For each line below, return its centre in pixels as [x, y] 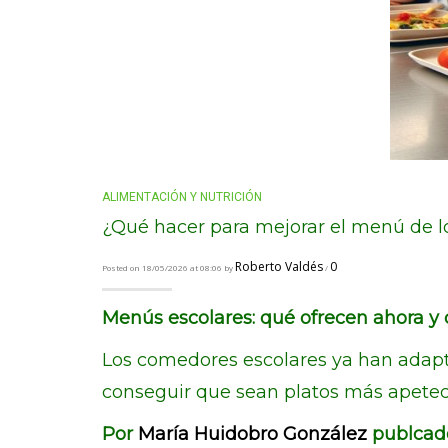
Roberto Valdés [279, 266]
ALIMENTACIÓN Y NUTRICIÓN [182, 197]
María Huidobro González [252, 434]
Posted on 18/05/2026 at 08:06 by [168, 267]
